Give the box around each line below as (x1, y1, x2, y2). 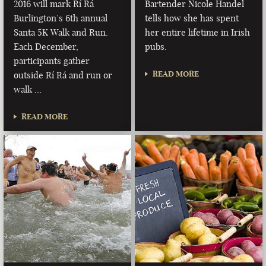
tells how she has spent (145, 12, 239, 24)
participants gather (14, 55, 90, 66)
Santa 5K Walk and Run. (14, 26, 109, 38)
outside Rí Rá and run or (14, 69, 113, 81)
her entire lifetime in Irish (145, 26, 251, 38)
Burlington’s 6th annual (14, 12, 108, 24)
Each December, (14, 40, 79, 52)
